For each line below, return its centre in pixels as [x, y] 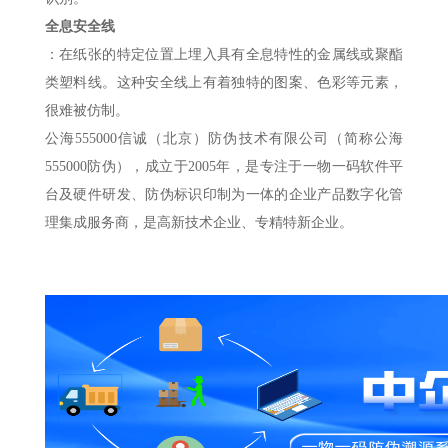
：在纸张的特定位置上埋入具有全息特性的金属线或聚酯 [224, 54]
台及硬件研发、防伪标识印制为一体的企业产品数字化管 [224, 194]
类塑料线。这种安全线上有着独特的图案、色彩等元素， [224, 82]
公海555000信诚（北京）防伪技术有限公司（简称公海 [224, 138]
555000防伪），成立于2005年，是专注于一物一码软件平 [224, 166]
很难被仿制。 [86, 110]
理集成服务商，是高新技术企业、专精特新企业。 [198, 222]
